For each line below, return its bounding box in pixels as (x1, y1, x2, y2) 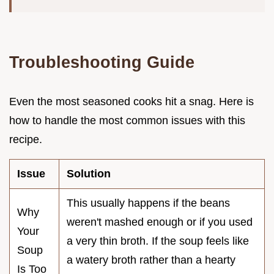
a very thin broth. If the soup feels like (67, 235, 249, 248)
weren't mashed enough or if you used (67, 216, 253, 229)
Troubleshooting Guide (9, 53, 194, 72)
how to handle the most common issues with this (9, 114, 245, 127)
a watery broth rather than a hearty (67, 254, 235, 267)
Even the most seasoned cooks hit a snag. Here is (9, 95, 254, 108)
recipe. (9, 133, 42, 146)
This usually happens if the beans (67, 197, 230, 210)
